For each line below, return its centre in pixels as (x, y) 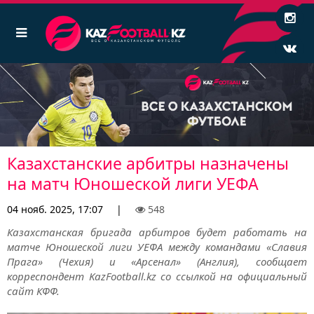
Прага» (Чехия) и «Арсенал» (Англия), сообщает (157, 262)
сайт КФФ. (33, 291)
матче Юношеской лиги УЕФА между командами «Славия (157, 247)
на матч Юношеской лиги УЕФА (133, 184)
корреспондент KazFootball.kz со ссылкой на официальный (157, 277)
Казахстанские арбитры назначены (148, 164)
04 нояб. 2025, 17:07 (55, 210)
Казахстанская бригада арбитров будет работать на (157, 232)
